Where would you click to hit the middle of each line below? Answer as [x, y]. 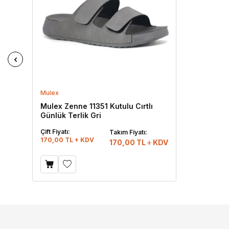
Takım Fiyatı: [128, 132]
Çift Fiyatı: [55, 131]
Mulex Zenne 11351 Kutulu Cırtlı [97, 106]
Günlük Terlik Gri [71, 115]
